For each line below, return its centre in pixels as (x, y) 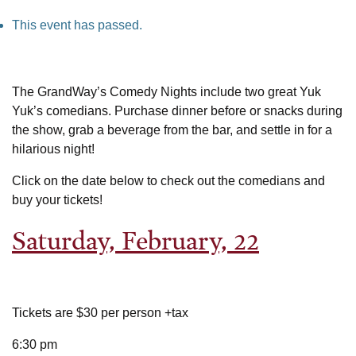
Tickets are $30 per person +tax (100, 312)
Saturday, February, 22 (135, 237)
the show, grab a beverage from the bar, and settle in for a (172, 130)
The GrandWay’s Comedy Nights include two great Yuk (166, 91)
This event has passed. (77, 25)
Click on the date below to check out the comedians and (168, 180)
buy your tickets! (57, 199)
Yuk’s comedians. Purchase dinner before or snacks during (177, 110)
